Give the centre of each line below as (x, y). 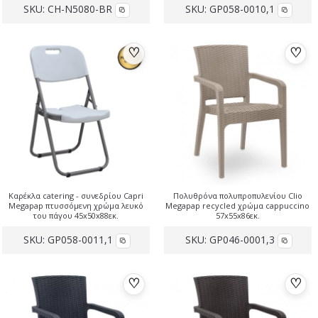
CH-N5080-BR (80, 9)
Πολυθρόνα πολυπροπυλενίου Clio (237, 196)
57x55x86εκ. (237, 216)
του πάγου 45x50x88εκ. (76, 216)
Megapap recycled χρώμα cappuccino (238, 206)
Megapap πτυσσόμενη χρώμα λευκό (76, 206)
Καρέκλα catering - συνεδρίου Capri (76, 196)
